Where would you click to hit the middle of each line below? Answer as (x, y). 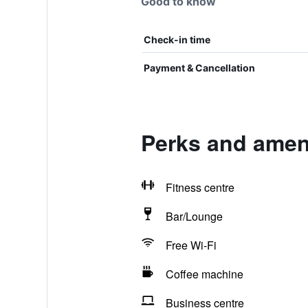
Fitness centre (200, 187)
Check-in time (177, 40)
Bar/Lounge (194, 216)
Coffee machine (204, 274)
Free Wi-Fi (191, 245)
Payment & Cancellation (199, 68)
